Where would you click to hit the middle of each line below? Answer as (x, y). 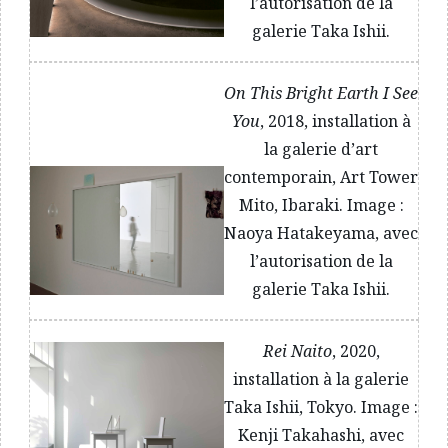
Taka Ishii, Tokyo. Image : (321, 406)
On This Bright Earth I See (321, 92)
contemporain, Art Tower (321, 176)
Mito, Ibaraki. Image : (321, 204)
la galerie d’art (321, 148)
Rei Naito (297, 350)
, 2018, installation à (335, 120)
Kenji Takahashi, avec (321, 434)
